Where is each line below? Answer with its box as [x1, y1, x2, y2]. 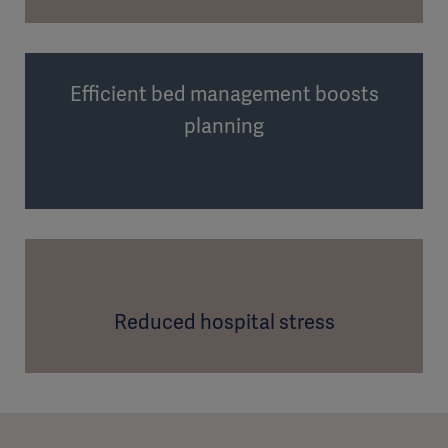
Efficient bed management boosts [69, 80, 379, 107]
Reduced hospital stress [113, 308, 335, 335]
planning [184, 112, 264, 139]
